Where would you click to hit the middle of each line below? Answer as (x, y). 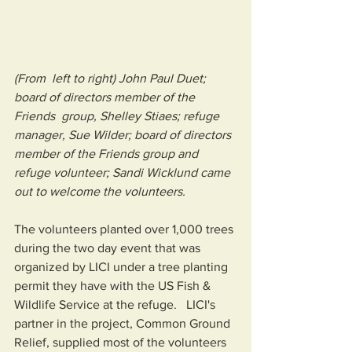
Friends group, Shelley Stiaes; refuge (118, 115)
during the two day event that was (109, 247)
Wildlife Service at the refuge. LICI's (116, 304)
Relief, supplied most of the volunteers (122, 342)
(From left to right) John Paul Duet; (112, 78)
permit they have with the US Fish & (114, 285)
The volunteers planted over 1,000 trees (125, 229)
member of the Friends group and (109, 153)
